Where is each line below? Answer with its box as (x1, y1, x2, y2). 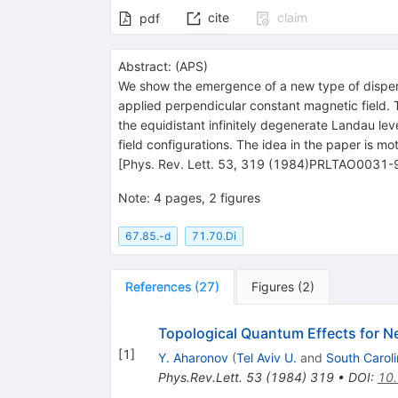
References (124, 278, 191, 294)
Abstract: (117, 59, 171, 75)
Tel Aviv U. (235, 349, 297, 365)
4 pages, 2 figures (153, 190, 260, 206)
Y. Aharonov (157, 349, 228, 365)
